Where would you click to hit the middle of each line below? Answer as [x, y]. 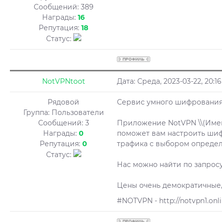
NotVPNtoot [63, 81]
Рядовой [63, 102]
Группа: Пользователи [63, 112]
